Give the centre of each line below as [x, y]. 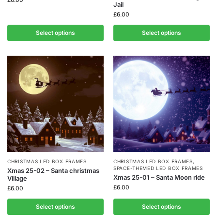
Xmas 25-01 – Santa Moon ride [159, 178]
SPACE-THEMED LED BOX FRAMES [158, 168]
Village [17, 178]
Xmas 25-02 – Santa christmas [53, 171]
